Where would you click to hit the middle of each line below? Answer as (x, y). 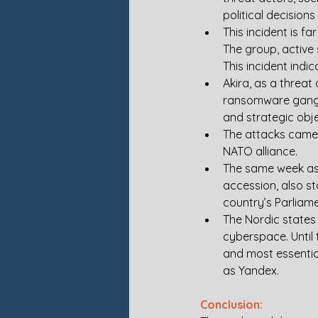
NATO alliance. (262, 151)
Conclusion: (231, 305)
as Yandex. (251, 270)
